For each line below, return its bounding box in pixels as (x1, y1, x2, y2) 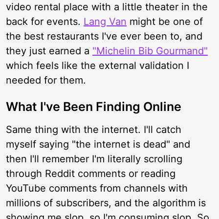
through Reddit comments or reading (6, 168, 175, 179)
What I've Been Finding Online (6, 99, 181, 114)
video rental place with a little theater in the (6, 1, 208, 13)
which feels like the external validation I (6, 60, 189, 71)
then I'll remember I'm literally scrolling (6, 153, 182, 165)
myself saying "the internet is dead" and (6, 138, 190, 150)
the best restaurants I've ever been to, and (6, 30, 202, 42)
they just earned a (6, 45, 92, 57)
